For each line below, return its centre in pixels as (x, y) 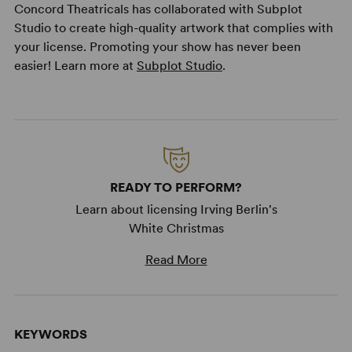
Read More (176, 259)
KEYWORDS (50, 334)
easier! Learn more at (75, 65)
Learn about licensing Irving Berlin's (176, 209)
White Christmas (176, 228)
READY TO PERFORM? (176, 187)
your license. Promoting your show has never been (157, 46)
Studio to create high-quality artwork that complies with (173, 27)
